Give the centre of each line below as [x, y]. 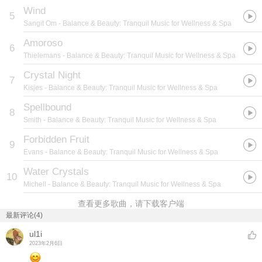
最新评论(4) [24, 215]
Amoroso [43, 43]
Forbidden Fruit [56, 139]
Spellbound [47, 107]
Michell [35, 184]
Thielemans [42, 56]
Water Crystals [56, 172]
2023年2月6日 [46, 243]
